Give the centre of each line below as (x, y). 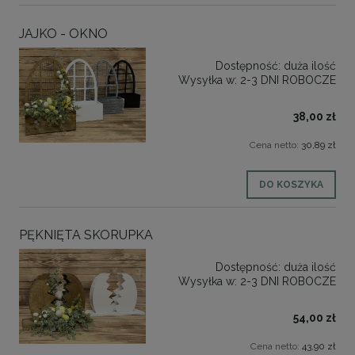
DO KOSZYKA (291, 184)
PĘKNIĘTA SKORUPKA (86, 235)
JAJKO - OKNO (63, 33)
